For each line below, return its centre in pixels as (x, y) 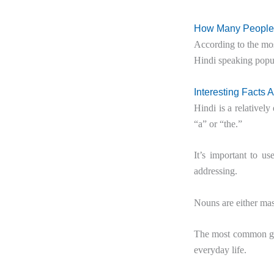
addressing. (216, 171)
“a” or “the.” (218, 124)
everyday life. (220, 250)
